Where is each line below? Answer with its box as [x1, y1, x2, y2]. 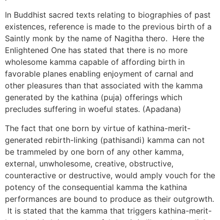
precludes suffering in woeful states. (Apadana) [5, 104, 181, 114]
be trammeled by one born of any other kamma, [5, 146, 184, 157]
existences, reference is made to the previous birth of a [5, 22, 212, 32]
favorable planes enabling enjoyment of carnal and [5, 69, 193, 79]
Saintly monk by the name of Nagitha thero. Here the [5, 33, 204, 44]
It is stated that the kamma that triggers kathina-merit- [5, 205, 212, 216]
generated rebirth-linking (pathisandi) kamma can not [5, 135, 205, 145]
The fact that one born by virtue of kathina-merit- [5, 123, 191, 133]
